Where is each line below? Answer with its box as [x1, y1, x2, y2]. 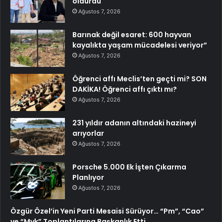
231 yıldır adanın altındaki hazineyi [72, 118, 196, 128]
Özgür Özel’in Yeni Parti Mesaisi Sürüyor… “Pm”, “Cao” [10, 206, 204, 217]
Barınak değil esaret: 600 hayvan [72, 30, 191, 40]
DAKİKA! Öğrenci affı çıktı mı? [72, 84, 177, 95]
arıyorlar [72, 128, 104, 139]
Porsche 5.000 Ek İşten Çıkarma [72, 162, 186, 172]
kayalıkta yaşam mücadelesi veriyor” [72, 40, 207, 51]
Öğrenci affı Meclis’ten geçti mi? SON [72, 74, 207, 84]
